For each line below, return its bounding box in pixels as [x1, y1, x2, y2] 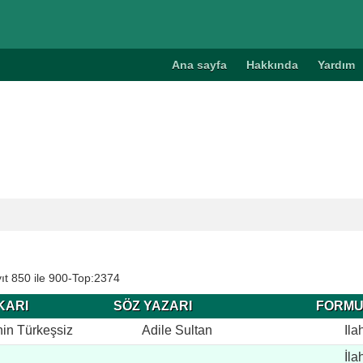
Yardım [318, 58, 355, 71]
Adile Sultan [142, 323, 212, 337]
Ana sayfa [172, 58, 227, 71]
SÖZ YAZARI [113, 299, 192, 313]
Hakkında [246, 58, 298, 71]
